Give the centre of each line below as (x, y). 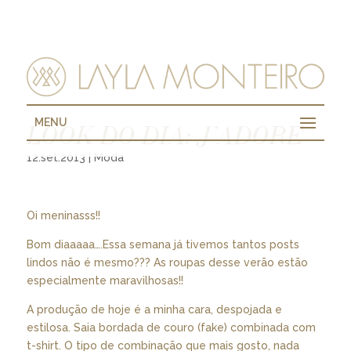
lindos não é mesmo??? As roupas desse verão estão (167, 262)
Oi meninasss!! (63, 215)
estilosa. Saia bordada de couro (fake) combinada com (171, 327)
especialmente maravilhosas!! (105, 280)
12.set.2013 (56, 157)
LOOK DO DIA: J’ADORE (165, 136)
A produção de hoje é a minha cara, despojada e (154, 309)
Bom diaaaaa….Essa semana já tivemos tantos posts (163, 244)
